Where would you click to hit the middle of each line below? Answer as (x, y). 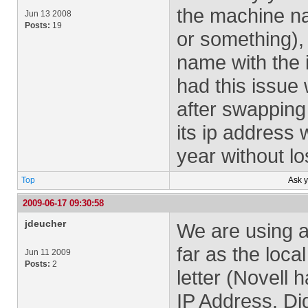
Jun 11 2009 (48, 252)
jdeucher (45, 223)
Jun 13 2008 (48, 14)
